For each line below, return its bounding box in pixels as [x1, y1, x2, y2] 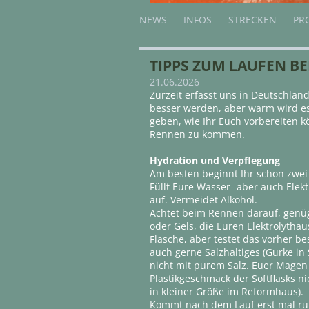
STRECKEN [228, 13, 277, 27]
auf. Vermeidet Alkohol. [150, 193, 258, 207]
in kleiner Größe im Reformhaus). [150, 285, 304, 299]
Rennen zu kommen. [150, 128, 246, 141]
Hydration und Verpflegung [150, 154, 281, 168]
